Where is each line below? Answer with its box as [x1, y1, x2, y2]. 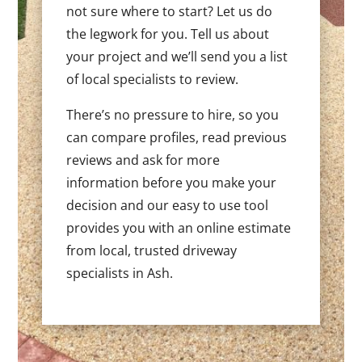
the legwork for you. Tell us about [66, 24, 270, 43]
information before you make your [66, 173, 277, 192]
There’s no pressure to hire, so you [66, 105, 280, 124]
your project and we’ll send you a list [66, 47, 288, 65]
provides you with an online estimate [66, 218, 292, 237]
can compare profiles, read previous [66, 128, 288, 146]
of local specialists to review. [66, 69, 239, 88]
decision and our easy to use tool [66, 196, 269, 214]
